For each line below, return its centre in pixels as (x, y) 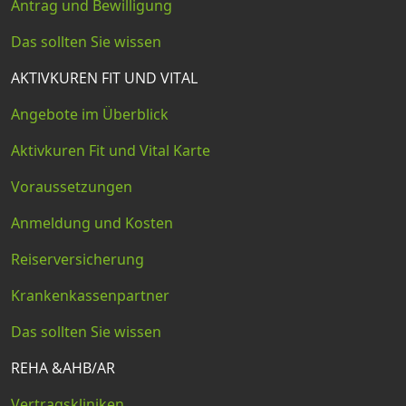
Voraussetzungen (72, 187)
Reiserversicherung (77, 260)
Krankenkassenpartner (90, 296)
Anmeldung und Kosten (92, 223)
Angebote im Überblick (90, 115)
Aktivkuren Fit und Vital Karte (111, 151)
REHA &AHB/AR (63, 368)
